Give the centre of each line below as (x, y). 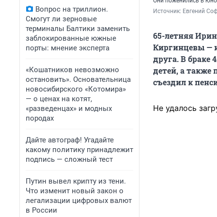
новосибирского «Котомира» (76, 89)
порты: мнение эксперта (68, 48)
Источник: (168, 11)
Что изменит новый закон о (75, 191)
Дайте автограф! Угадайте (70, 140)
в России (41, 210)
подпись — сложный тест (69, 159)
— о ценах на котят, (59, 99)
